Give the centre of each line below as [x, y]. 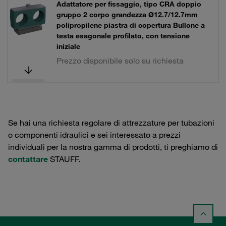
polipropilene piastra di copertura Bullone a [131, 25]
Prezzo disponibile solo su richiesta [120, 61]
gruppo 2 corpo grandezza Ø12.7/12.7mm [127, 15]
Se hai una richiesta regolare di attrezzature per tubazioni [111, 123]
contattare [28, 159]
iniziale [68, 46]
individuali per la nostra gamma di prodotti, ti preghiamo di [113, 147]
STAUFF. [64, 159]
